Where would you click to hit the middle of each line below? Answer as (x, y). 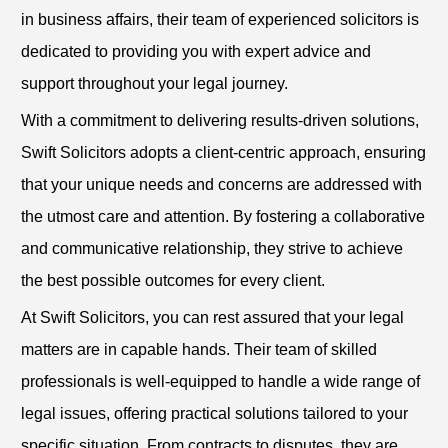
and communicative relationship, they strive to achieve (212, 249)
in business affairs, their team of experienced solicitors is (220, 20)
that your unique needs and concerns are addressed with (221, 185)
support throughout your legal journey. (154, 84)
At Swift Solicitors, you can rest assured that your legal (212, 318)
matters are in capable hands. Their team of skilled (199, 350)
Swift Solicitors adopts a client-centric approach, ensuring (223, 153)
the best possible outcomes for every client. (173, 281)
